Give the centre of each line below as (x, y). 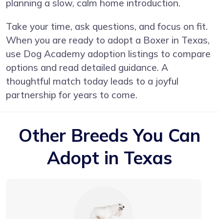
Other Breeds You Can (109, 135)
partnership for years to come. (72, 95)
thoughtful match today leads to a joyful (92, 81)
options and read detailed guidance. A (87, 67)
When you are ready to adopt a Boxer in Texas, (108, 40)
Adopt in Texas (109, 157)
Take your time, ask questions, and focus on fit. (107, 26)
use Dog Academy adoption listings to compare (108, 54)
